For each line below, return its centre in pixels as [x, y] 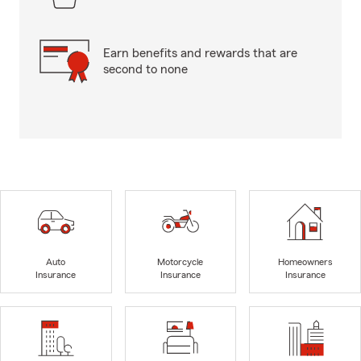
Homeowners [305, 262]
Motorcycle [180, 262]
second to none [145, 69]
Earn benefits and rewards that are [200, 53]
